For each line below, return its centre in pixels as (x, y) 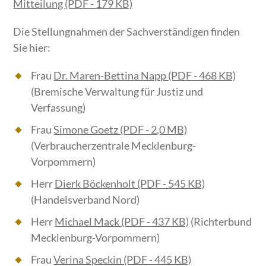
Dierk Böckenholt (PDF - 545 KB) (130, 184)
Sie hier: (32, 48)
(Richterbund (221, 222)
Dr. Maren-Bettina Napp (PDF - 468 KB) (145, 76)
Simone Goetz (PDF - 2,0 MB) (121, 130)
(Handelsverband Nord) (85, 200)
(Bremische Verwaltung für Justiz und (117, 92)
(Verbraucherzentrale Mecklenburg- (114, 146)
